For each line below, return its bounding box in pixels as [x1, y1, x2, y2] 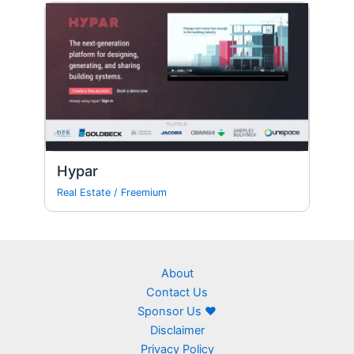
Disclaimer [149, 323, 205, 338]
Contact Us [146, 285, 208, 300]
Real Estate [57, 186, 111, 198]
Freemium [121, 186, 168, 198]
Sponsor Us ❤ [137, 304, 217, 319]
